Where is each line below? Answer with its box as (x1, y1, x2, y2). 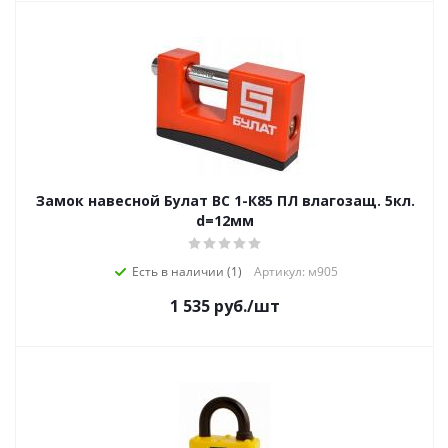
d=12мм (196, 211, 254, 230)
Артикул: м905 (254, 263, 338, 280)
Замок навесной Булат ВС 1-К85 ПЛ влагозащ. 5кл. (35, 191, 415, 210)
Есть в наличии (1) (132, 263, 242, 280)
